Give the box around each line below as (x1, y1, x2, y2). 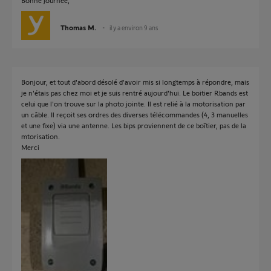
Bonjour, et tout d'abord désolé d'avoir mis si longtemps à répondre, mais (21, 77, 249, 86)
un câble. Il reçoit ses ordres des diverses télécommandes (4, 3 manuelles (21, 110, 248, 119)
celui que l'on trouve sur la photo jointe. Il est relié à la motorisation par (21, 99, 246, 108)
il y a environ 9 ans (109, 24, 158, 31)
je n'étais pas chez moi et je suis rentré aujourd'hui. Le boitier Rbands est (21, 88, 248, 97)
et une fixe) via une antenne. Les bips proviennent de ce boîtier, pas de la (21, 121, 246, 129)
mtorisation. (21, 132, 60, 140)
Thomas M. (60, 23, 96, 31)
